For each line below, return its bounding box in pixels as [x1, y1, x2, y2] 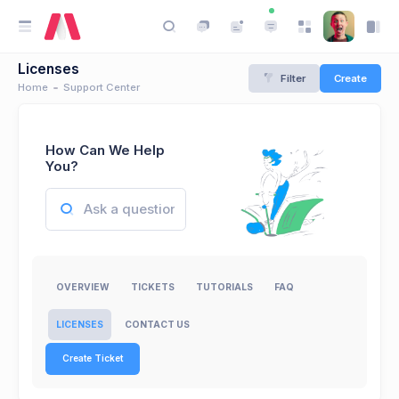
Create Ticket [62, 353, 123, 364]
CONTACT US [125, 318, 190, 330]
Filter [281, 71, 305, 85]
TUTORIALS [196, 281, 253, 293]
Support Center [63, 81, 140, 94]
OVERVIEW [56, 281, 110, 293]
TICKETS [131, 281, 175, 293]
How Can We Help [45, 142, 165, 159]
